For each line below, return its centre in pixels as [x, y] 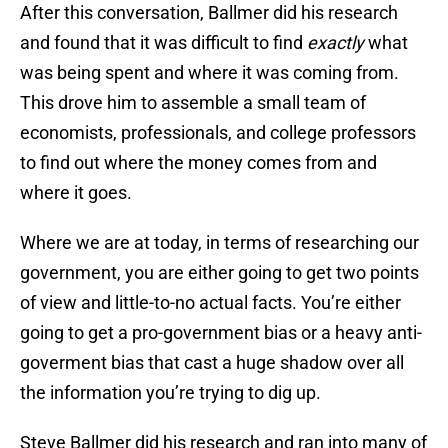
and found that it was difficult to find [163, 43]
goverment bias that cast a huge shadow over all [212, 363]
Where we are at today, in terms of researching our [219, 243]
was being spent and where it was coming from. [209, 73]
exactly [337, 43]
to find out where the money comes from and [198, 163]
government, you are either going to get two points [219, 273]
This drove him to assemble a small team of [193, 103]
